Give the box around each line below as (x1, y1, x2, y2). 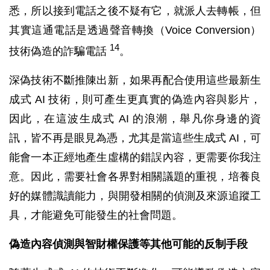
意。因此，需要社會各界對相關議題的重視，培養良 (9, 171, 261, 183)
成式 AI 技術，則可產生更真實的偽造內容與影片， (9, 93, 261, 106)
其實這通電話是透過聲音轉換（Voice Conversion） (9, 24, 261, 37)
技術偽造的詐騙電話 (9, 45, 110, 58)
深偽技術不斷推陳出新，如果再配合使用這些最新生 (9, 74, 261, 87)
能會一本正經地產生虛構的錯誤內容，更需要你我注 (9, 151, 261, 164)
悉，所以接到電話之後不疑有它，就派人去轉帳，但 (9, 5, 261, 17)
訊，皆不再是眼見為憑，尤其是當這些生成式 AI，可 (9, 132, 261, 145)
